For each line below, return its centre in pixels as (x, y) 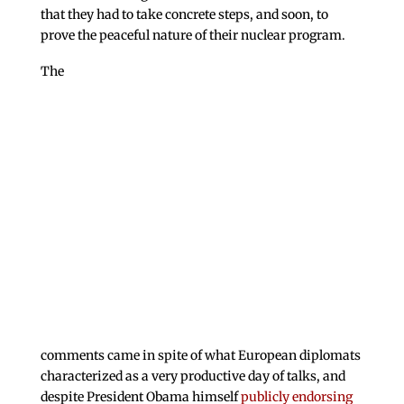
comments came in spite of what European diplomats (200, 356)
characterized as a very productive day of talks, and (193, 376)
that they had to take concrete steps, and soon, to (184, 15)
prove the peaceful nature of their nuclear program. (193, 36)
